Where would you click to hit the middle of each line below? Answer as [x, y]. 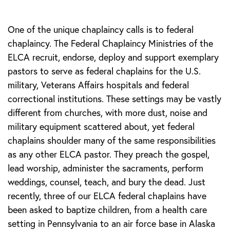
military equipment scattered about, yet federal [101, 127]
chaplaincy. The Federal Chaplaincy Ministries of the [110, 44]
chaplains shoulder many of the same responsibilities [112, 141]
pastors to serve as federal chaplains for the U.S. [104, 71]
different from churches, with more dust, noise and [108, 113]
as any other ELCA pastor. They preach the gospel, [109, 155]
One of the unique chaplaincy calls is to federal [101, 30]
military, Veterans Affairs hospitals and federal [98, 85]
